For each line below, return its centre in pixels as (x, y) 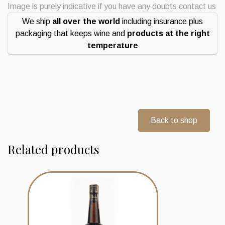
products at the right (168, 33)
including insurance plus (161, 21)
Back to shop (174, 120)
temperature (113, 45)
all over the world (86, 21)
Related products (53, 149)
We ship (37, 21)
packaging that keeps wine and (71, 33)
